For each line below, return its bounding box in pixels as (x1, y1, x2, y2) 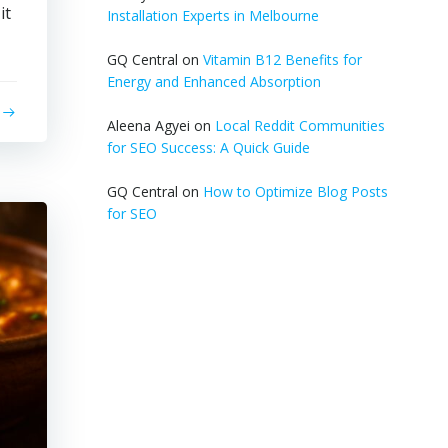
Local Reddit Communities (214, 116, 385, 135)
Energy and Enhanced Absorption (106, 72, 321, 91)
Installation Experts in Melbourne (106, 6, 319, 25)
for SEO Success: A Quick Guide (106, 138, 310, 157)
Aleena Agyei (106, 116, 190, 135)
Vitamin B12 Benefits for (202, 50, 362, 69)
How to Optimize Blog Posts (202, 182, 388, 201)
